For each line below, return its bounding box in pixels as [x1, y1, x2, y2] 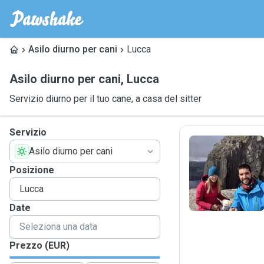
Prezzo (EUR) [9, 240, 70, 251]
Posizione [9, 164, 54, 176]
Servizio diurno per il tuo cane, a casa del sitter [9, 93, 202, 104]
